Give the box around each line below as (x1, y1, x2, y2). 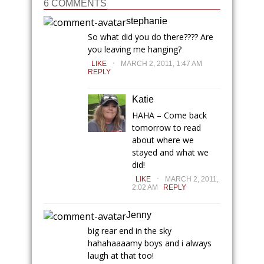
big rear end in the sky (88, 225, 171, 236)
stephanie (126, 15, 167, 26)
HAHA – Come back (132, 109, 207, 121)
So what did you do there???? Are (88, 31, 213, 42)
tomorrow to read (132, 121, 201, 133)
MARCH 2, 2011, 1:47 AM (121, 59, 202, 68)
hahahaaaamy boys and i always (88, 237, 212, 249)
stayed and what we (132, 146, 209, 158)
